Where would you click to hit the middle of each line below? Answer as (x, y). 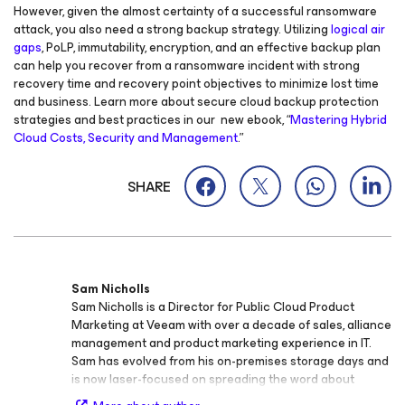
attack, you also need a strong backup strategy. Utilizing (172, 29)
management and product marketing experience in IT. (221, 343)
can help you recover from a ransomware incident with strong (187, 66)
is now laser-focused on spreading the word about (213, 379)
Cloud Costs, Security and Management (126, 138)
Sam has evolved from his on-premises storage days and (230, 361)
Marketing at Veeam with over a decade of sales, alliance (231, 325)
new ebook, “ (254, 120)
